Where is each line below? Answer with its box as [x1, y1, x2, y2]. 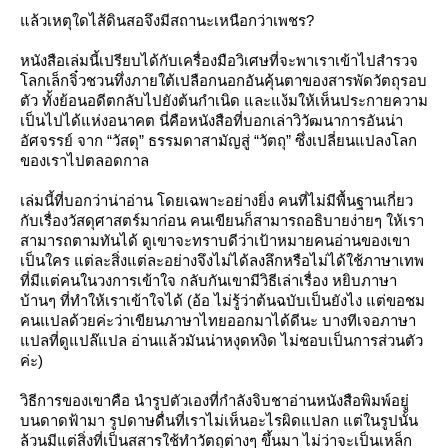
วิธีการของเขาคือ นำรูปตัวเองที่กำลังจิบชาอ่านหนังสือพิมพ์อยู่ [20, 391, 409, 409]
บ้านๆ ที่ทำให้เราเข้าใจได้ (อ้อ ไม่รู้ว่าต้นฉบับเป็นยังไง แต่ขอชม [20, 291, 425, 309]
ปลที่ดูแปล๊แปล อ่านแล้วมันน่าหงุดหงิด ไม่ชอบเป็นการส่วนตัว [20, 331, 423, 349]
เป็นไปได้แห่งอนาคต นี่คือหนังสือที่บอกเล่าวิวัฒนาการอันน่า [20, 111, 403, 129]
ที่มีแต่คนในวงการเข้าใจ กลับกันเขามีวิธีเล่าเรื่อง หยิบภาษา [20, 271, 397, 289]
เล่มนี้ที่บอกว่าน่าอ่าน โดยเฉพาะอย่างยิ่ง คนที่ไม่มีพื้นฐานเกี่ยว [20, 191, 413, 209]
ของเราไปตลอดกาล [20, 151, 149, 169]
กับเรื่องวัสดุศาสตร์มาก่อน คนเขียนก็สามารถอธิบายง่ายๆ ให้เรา [20, 211, 424, 229]
